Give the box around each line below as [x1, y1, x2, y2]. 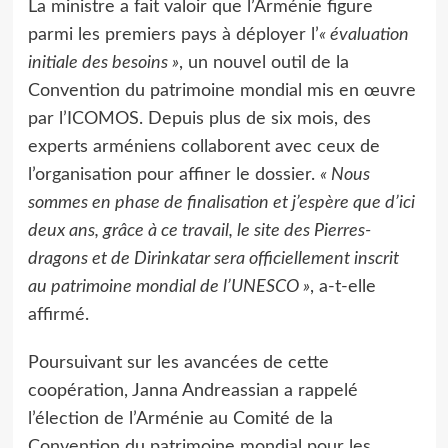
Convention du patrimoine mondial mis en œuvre [27, 81, 416, 100]
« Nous [319, 165, 370, 184]
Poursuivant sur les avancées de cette [27, 353, 329, 372]
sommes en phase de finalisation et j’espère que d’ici [27, 193, 415, 212]
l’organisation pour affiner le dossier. [27, 165, 320, 184]
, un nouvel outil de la [178, 53, 349, 72]
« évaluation [318, 25, 409, 44]
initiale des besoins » [27, 53, 179, 72]
